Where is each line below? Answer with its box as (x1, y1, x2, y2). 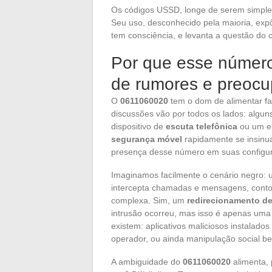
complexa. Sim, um (111, 195, 187, 205)
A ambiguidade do (111, 256, 183, 267)
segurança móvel (111, 134, 182, 144)
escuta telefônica (166, 121, 237, 131)
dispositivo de (111, 121, 166, 131)
